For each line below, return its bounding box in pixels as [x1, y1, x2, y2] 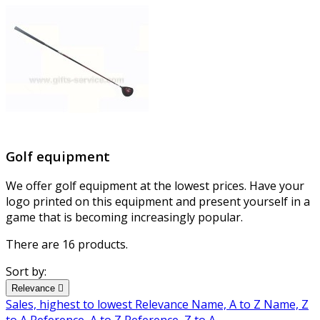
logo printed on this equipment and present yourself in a [6, 194, 310, 210]
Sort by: [6, 264, 46, 280]
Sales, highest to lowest [6, 296, 135, 313]
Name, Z [264, 296, 309, 313]
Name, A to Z [191, 296, 264, 313]
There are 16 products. [6, 236, 128, 253]
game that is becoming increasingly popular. [6, 209, 243, 226]
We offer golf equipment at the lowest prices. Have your [6, 178, 304, 194]
